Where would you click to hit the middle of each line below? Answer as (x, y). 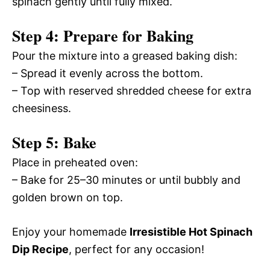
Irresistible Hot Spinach (191, 231)
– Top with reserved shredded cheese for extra (132, 90)
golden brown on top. (67, 197)
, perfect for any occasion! (137, 249)
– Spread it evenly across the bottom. (108, 73)
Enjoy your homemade (71, 231)
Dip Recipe (40, 249)
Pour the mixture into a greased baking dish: (125, 55)
